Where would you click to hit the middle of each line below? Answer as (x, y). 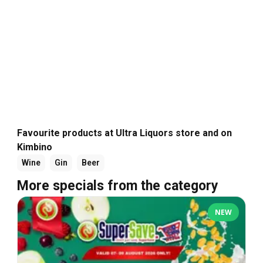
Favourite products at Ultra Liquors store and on (124, 133)
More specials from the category (118, 186)
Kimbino (35, 147)
